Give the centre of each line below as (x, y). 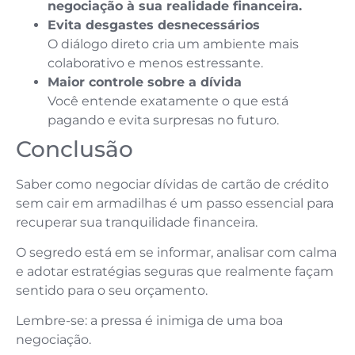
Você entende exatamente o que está (168, 101)
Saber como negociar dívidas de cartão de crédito (172, 184)
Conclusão (74, 149)
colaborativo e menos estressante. (155, 63)
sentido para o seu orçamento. (112, 290)
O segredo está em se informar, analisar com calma (176, 252)
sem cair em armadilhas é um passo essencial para (175, 203)
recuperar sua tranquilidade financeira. (138, 222)
